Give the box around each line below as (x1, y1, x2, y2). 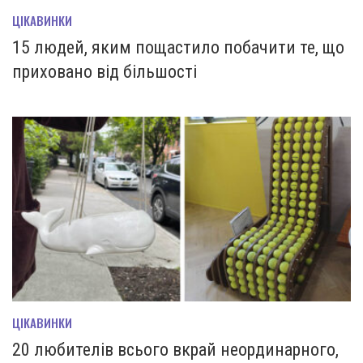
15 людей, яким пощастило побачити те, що (12, 36, 344, 58)
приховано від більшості (12, 61, 197, 82)
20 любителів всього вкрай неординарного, (12, 339, 339, 360)
